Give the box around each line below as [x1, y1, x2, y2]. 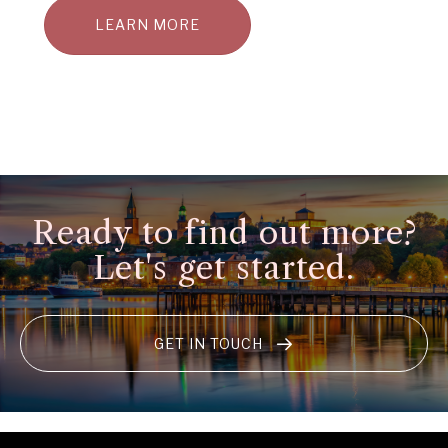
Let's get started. [93, 248, 355, 288]
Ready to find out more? [31, 213, 417, 253]
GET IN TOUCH [154, 335, 263, 353]
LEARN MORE [95, 16, 200, 34]
